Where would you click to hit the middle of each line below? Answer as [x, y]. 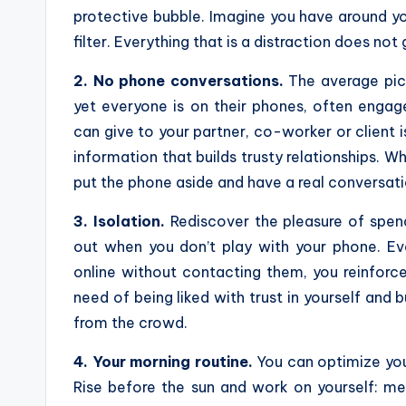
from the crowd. [130, 322]
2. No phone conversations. [179, 80]
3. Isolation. [119, 221]
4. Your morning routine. [163, 361]
